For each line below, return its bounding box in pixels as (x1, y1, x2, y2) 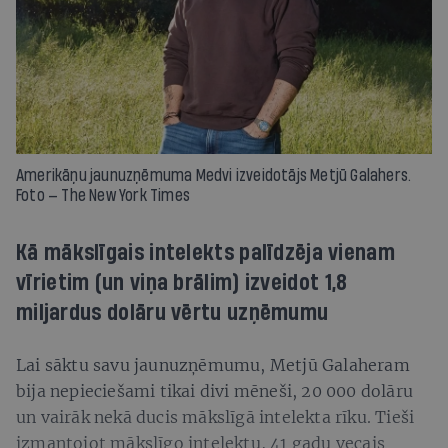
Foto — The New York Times (16, 186, 190, 204)
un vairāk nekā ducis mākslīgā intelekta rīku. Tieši (16, 406, 415, 427)
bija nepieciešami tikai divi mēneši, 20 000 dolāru (16, 380, 414, 401)
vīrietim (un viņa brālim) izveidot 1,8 (16, 270, 348, 295)
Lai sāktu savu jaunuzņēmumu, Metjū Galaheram (16, 354, 410, 375)
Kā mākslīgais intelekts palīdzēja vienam (16, 240, 395, 265)
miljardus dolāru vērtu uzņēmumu (16, 300, 329, 325)
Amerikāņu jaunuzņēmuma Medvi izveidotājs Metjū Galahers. (16, 166, 412, 184)
